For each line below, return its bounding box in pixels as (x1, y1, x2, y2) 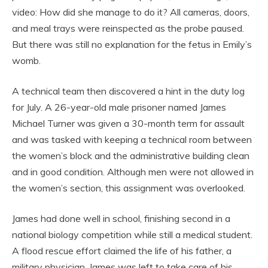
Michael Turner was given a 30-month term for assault (12, 117, 245, 130)
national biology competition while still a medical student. (12, 229, 252, 241)
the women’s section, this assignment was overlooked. (12, 182, 245, 194)
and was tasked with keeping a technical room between (12, 133, 252, 146)
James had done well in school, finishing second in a (12, 212, 230, 225)
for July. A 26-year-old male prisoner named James (12, 101, 226, 114)
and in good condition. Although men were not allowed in (12, 166, 254, 178)
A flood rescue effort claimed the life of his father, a (12, 245, 232, 257)
